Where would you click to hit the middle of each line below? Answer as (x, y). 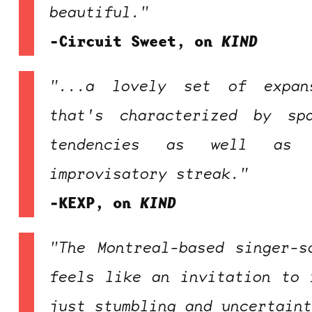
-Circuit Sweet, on (136, 41)
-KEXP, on (95, 202)
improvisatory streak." (149, 173)
